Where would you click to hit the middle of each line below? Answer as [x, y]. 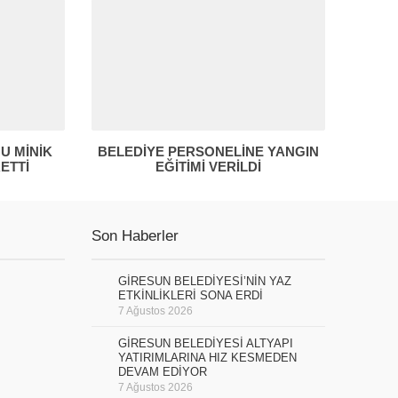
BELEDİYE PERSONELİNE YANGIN [208, 151]
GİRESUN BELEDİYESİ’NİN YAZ [204, 281]
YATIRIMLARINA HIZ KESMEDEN [207, 357]
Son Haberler [135, 235]
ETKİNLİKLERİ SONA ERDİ [190, 295]
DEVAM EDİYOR [162, 371]
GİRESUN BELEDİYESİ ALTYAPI [205, 343]
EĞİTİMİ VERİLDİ [208, 166]
